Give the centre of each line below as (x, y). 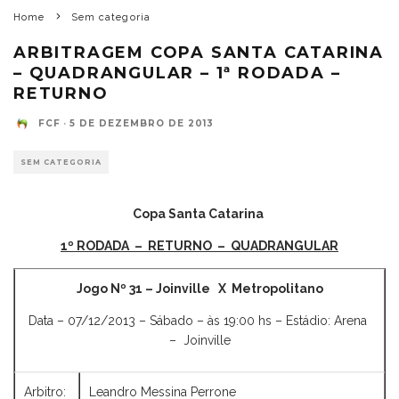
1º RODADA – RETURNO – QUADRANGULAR (199, 245)
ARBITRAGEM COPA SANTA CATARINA (199, 52)
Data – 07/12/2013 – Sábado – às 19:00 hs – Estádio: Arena (199, 320)
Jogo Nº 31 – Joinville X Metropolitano (199, 288)
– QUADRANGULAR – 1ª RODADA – (177, 73)
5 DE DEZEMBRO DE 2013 (142, 123)
